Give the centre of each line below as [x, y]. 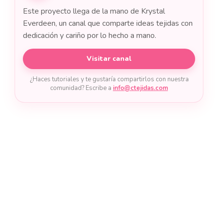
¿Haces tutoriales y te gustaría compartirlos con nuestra [109, 80]
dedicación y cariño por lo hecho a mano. [90, 36]
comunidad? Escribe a [82, 88]
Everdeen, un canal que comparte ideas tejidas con [108, 24]
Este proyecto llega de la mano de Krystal [94, 11]
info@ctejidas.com [140, 88]
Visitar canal [109, 59]
